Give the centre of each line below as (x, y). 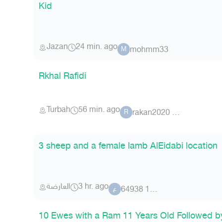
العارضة (58, 187)
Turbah (58, 110)
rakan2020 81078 (176, 113)
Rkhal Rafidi (62, 77)
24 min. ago (97, 47)
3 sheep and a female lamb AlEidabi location (128, 146)
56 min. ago (99, 110)
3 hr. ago (93, 187)
